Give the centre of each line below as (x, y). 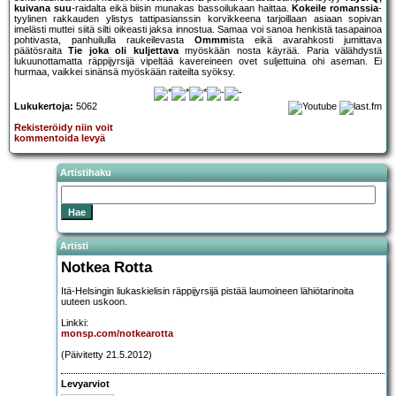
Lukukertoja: (44, 107)
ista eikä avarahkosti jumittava (305, 40)
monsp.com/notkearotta (117, 333)
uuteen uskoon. (94, 301)
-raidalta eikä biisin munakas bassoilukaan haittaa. (182, 8)
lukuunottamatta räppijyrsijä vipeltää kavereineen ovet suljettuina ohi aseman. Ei (198, 61)
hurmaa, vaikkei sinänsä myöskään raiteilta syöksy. (125, 72)
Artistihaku (86, 173)
